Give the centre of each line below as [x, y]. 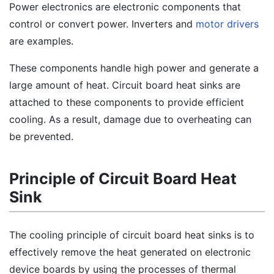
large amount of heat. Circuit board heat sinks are [125, 85]
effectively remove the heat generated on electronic [130, 252]
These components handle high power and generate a [134, 68]
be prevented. [41, 136]
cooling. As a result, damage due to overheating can [130, 119]
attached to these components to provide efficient [127, 102]
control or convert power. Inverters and [102, 24]
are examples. [41, 41]
